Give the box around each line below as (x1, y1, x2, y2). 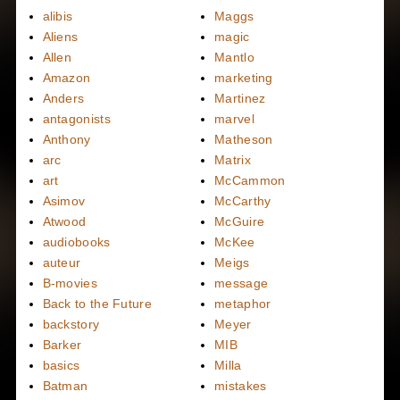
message (214, 276, 269, 291)
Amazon (42, 71, 91, 86)
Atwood (42, 214, 87, 229)
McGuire (214, 214, 265, 229)
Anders (42, 91, 85, 106)
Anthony (42, 132, 91, 147)
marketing (214, 71, 273, 86)
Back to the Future (42, 296, 152, 312)
